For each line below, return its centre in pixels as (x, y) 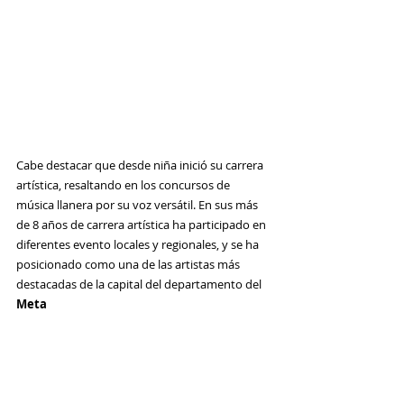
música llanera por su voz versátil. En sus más (138, 204)
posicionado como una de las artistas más (129, 264)
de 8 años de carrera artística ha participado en (142, 224)
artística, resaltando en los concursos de (124, 184)
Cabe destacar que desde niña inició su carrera (141, 165)
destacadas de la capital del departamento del (140, 284)
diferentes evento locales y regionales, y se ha (139, 244)
